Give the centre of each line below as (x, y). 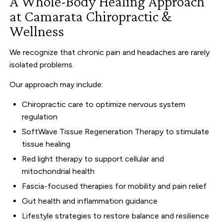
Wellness (37, 31)
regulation (40, 116)
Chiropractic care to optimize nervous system (104, 104)
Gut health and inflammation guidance (90, 201)
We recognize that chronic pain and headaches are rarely (110, 52)
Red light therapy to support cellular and (93, 159)
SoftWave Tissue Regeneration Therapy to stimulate (116, 131)
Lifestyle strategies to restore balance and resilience (116, 216)
